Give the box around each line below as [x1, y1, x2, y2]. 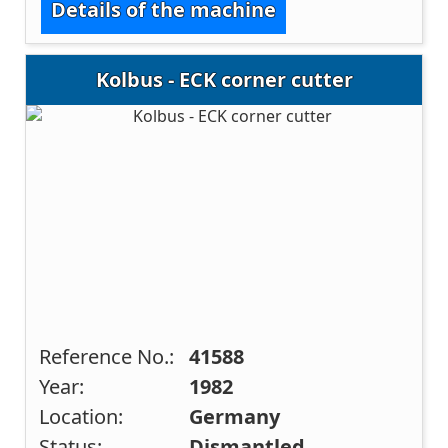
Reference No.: [39, 343, 175, 371]
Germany [189, 403, 281, 431]
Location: [39, 403, 124, 431]
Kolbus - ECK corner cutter [95, 66, 353, 94]
